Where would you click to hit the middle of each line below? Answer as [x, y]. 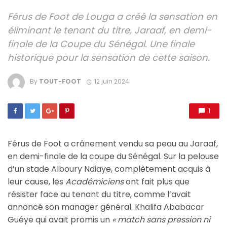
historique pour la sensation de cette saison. [109, 58]
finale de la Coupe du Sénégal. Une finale [101, 44]
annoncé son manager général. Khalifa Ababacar [106, 207]
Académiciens [94, 182]
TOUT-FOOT [60, 82]
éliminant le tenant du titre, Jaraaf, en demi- [109, 30]
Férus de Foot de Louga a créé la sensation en [112, 17]
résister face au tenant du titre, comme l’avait [99, 195]
